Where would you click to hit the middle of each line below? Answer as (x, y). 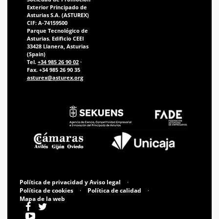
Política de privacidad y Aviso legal (70, 182)
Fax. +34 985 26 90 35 (54, 70)
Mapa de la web (42, 199)
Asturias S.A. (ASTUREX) (58, 15)
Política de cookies (46, 191)
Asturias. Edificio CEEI (55, 38)
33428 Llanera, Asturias (58, 46)
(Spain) (36, 54)
